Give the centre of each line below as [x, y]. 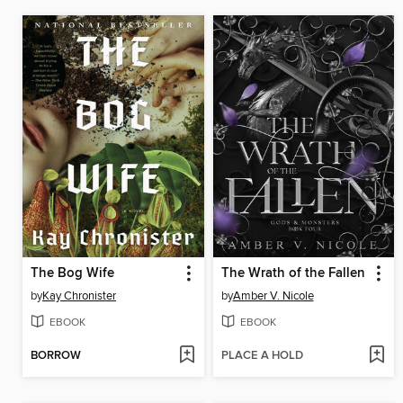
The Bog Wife [72, 273]
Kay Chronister [79, 296]
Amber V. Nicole [273, 296]
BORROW [56, 355]
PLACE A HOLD [262, 355]
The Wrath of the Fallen [293, 273]
